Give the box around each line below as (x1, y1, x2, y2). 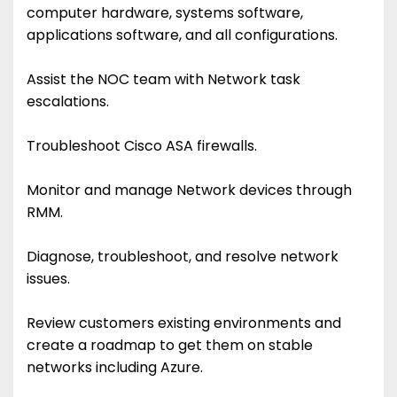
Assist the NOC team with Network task (27, 69, 300, 90)
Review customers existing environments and (27, 313, 341, 334)
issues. (27, 269, 70, 290)
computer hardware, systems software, (27, 3, 303, 24)
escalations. (27, 91, 109, 113)
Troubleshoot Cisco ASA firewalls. (27, 136, 257, 157)
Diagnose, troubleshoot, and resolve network (27, 246, 339, 268)
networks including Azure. (27, 357, 203, 378)
